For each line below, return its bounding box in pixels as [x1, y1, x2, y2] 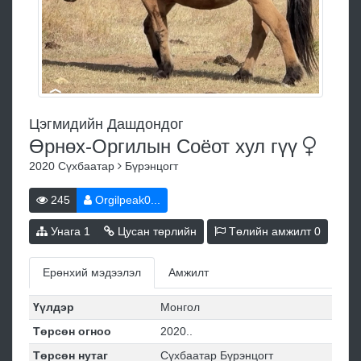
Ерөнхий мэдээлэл [43, 266, 141, 279]
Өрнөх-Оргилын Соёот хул [29, 135, 271, 157]
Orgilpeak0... [92, 193, 160, 206]
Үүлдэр [32, 301, 74, 313]
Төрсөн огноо [32, 325, 111, 338]
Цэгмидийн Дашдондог [29, 116, 184, 132]
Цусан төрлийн [114, 225, 197, 238]
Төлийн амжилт [226, 225, 314, 238]
